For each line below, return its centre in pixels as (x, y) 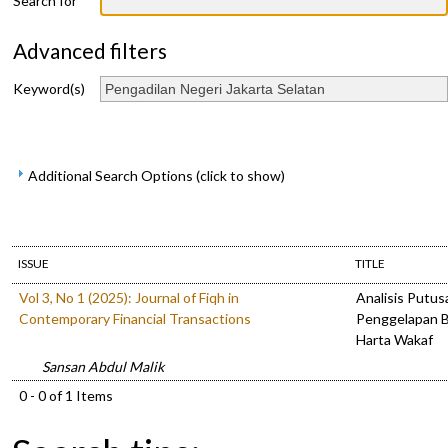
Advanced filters (90, 51)
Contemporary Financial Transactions (135, 318)
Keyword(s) (49, 88)
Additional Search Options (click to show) (156, 175)
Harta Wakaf (394, 339)
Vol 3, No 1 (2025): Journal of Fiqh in (129, 297)
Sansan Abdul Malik (103, 366)
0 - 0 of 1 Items (66, 395)
